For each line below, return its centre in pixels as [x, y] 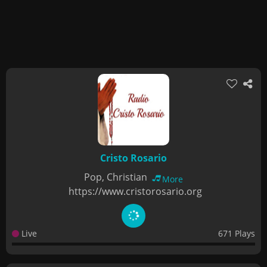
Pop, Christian [117, 177]
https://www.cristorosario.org [135, 191]
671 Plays [237, 233]
